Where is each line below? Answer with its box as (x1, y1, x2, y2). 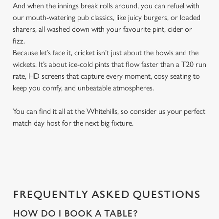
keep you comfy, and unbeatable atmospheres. (13, 83, 154, 92)
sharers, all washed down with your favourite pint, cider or (13, 24, 192, 34)
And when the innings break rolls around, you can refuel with (13, 1, 199, 10)
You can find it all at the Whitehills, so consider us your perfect (13, 107, 205, 116)
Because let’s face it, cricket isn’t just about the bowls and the (13, 48, 198, 57)
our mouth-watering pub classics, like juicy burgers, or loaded (13, 13, 200, 22)
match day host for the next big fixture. (13, 118, 135, 128)
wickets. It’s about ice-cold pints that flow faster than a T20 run (13, 60, 206, 69)
